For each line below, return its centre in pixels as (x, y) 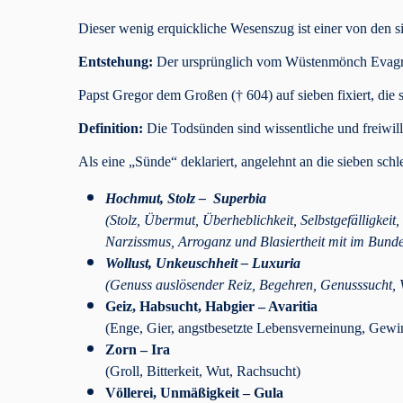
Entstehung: (116, 61)
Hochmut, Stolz (150, 198)
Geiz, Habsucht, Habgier (180, 306)
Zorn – (126, 349)
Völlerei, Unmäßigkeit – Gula (194, 392)
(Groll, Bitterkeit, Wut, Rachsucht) (203, 371)
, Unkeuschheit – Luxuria (224, 263)
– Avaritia (288, 306)
